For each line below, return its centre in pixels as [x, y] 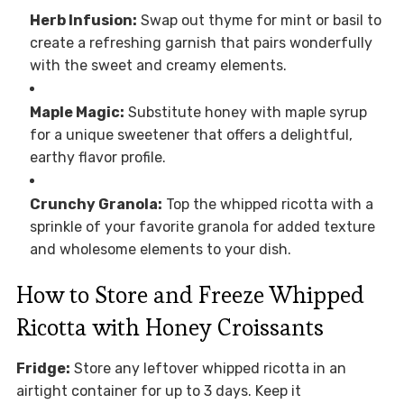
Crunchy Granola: [96, 205]
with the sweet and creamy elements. [158, 66]
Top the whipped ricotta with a [267, 205]
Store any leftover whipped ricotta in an [208, 369]
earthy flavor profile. [97, 158]
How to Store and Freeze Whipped [190, 295]
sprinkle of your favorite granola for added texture [202, 227]
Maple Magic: [77, 113]
